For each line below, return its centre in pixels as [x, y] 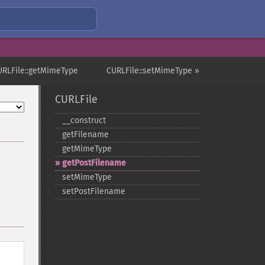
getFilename [85, 135]
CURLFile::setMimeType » [153, 71]
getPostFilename [94, 163]
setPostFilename [93, 191]
